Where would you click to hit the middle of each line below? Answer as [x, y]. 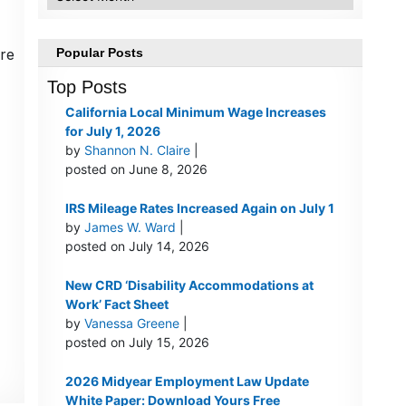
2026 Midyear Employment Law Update [187, 382]
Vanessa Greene [131, 324]
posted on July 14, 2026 [137, 246]
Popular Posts [99, 53]
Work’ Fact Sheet [116, 304]
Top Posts [87, 87]
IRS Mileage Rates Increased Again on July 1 [199, 208]
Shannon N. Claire [137, 150]
